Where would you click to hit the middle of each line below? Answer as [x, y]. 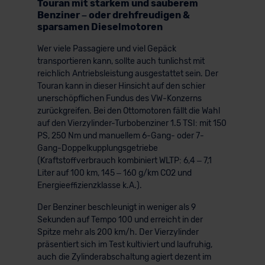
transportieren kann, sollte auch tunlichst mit [121, 61]
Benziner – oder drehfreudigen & [113, 15]
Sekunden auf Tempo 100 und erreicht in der [120, 219]
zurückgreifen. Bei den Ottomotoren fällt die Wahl [128, 111]
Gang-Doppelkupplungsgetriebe [97, 148]
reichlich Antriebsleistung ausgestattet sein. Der [127, 73]
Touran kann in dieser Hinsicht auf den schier [121, 86]
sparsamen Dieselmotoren [100, 27]
